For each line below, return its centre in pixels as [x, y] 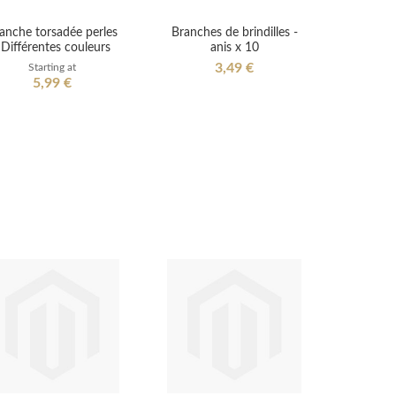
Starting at [52, 67]
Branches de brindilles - [234, 32]
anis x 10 [234, 47]
